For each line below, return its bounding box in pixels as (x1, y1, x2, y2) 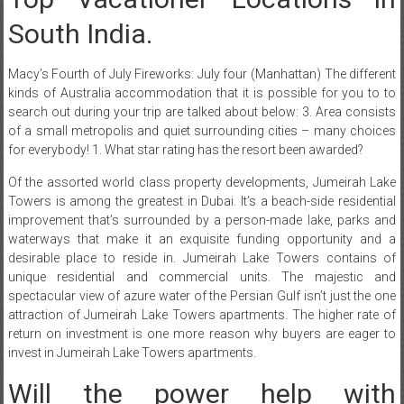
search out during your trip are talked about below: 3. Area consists (7, 104, 397, 119)
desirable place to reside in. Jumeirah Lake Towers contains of (7, 250, 397, 265)
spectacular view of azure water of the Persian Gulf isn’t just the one (7, 288, 397, 303)
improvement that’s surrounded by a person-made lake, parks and (7, 212, 397, 227)
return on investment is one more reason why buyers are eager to (7, 326, 397, 341)
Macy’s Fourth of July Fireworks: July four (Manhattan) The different (7, 66, 397, 81)
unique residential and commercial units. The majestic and (7, 269, 397, 284)
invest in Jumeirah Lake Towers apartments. (7, 344, 256, 360)
